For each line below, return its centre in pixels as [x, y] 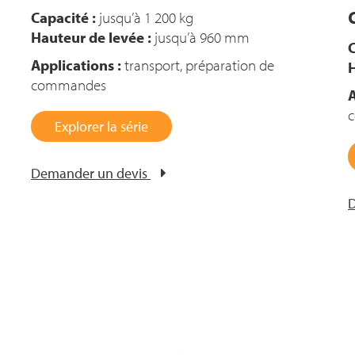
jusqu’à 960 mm [200, 37]
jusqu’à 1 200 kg [145, 17]
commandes [69, 85]
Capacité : [63, 17]
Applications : [76, 65]
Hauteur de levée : [91, 37]
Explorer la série [101, 126]
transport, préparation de [198, 65]
